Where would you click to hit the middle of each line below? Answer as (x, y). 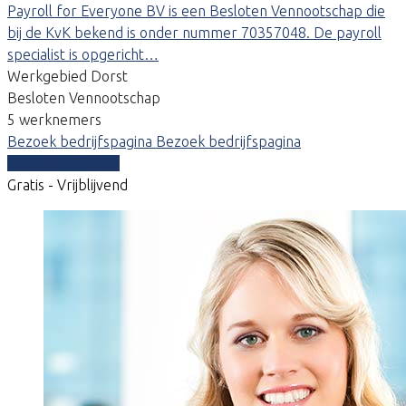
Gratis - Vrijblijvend (68, 184)
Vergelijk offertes (63, 163)
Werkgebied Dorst (68, 76)
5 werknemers (54, 119)
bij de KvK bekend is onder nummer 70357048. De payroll (194, 32)
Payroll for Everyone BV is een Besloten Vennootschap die (196, 10)
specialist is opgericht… (83, 54)
